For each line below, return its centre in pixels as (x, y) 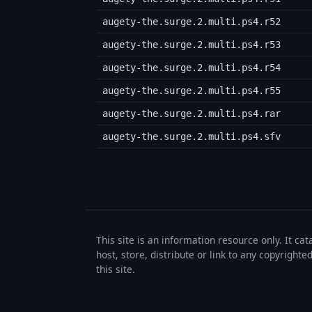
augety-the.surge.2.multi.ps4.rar (191, 113)
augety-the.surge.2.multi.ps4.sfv (191, 136)
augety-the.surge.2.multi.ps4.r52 (191, 21)
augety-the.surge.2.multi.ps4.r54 (191, 67)
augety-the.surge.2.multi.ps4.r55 (191, 90)
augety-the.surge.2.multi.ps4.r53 (191, 44)
